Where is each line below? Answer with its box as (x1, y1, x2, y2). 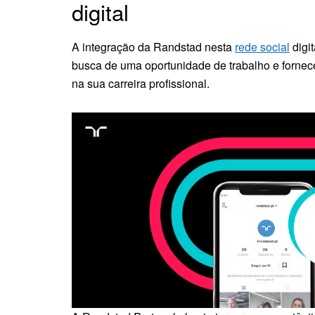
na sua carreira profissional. (72, 75, 210, 91)
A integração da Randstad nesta (72, 39, 235, 55)
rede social (235, 39, 290, 55)
